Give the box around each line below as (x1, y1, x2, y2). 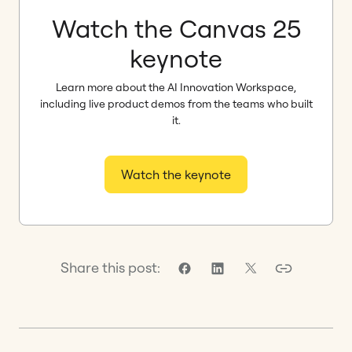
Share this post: (60, 258, 160, 277)
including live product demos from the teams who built (39, 97, 313, 112)
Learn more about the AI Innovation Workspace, (56, 80, 296, 95)
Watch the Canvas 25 (51, 13, 301, 45)
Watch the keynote (121, 167, 231, 183)
